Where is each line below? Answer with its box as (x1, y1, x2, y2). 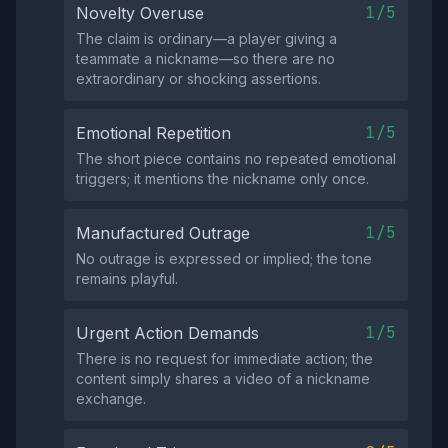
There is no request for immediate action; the (76, 350, 373, 367)
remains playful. (76, 270, 178, 287)
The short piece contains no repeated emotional (76, 150, 396, 167)
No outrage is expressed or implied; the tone (76, 250, 372, 267)
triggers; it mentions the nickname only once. (76, 170, 369, 187)
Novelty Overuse (76, 3, 204, 23)
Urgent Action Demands (76, 323, 259, 343)
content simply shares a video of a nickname (76, 370, 370, 387)
